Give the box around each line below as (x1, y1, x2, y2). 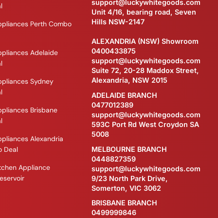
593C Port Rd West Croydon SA (91, 120, 199, 128)
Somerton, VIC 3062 (91, 183, 161, 192)
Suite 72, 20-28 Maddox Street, (91, 66, 199, 75)
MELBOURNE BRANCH (91, 145, 167, 153)
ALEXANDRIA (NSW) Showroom (91, 37, 199, 46)
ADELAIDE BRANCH (91, 91, 157, 99)
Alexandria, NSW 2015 (91, 76, 167, 85)
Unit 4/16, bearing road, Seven (91, 8, 196, 17)
